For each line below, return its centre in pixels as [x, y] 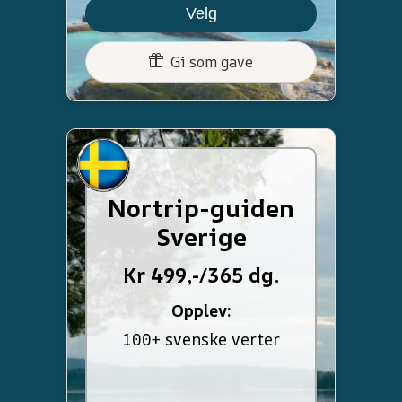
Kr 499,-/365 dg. [201, 275]
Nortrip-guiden [201, 207]
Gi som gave [208, 61]
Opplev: [201, 310]
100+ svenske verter [201, 339]
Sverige [201, 236]
